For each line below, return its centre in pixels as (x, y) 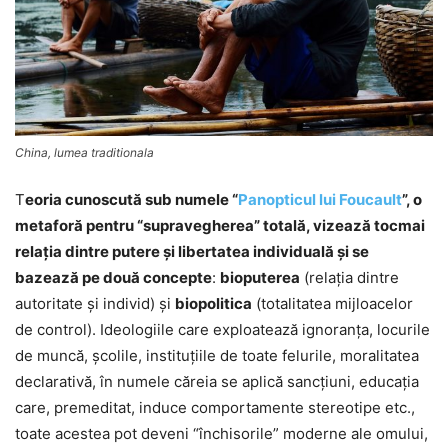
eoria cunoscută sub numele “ (131, 200)
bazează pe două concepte (113, 278)
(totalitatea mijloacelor (332, 304)
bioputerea (260, 278)
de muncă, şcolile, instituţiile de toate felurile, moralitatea (217, 356)
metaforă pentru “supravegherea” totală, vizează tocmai (220, 226)
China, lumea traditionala (84, 153)
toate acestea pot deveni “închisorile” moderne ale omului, (221, 434)
